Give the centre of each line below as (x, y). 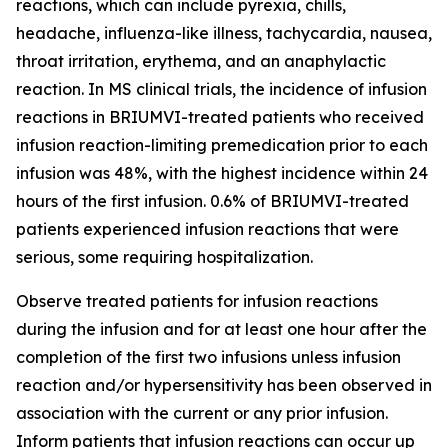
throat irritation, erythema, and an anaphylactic (201, 61)
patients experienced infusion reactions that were (207, 229)
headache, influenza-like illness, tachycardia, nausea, (224, 33)
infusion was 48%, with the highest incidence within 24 (222, 173)
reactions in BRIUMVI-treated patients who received (220, 117)
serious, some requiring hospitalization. (164, 257)
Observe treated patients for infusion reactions (197, 301)
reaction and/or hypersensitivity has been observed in (224, 385)
